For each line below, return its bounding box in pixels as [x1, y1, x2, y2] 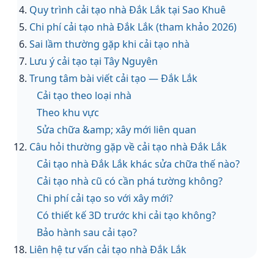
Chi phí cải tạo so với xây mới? [37, 191, 173, 205]
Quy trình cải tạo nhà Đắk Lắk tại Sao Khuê [29, 3, 226, 17]
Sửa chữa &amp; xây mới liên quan [37, 123, 196, 136]
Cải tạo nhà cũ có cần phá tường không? [37, 174, 223, 188]
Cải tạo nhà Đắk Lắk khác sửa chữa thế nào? [37, 157, 240, 171]
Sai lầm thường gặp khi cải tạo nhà [29, 37, 190, 51]
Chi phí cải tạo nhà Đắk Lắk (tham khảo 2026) [29, 20, 237, 34]
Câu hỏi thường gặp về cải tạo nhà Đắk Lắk [29, 140, 227, 154]
